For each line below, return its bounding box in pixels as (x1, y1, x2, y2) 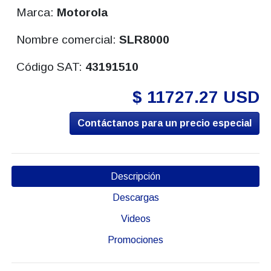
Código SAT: (16, 60, 86, 74)
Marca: (16, 6, 57, 19)
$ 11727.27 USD (132, 88, 260, 107)
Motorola (57, 6, 108, 19)
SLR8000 (119, 33, 170, 47)
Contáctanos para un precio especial (77, 118, 252, 129)
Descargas (112, 192, 159, 203)
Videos (120, 214, 151, 224)
